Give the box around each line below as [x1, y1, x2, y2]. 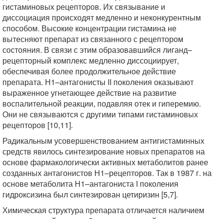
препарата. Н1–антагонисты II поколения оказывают [2, 76, 194, 88]
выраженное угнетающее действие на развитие [2, 87, 176, 98]
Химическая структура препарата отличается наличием [2, 204, 204, 216]
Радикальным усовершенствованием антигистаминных [2, 135, 204, 146]
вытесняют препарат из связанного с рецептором [2, 33, 183, 44]
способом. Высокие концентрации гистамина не [2, 22, 176, 34]
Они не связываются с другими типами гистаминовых [2, 109, 198, 120]
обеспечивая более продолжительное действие [2, 66, 176, 77]
